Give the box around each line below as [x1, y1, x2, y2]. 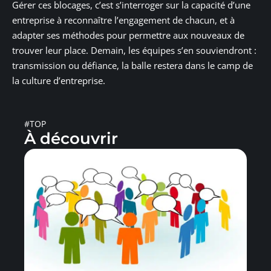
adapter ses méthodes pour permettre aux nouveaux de [12, 28, 244, 41]
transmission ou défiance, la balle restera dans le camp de [12, 59, 253, 71]
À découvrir [24, 128, 118, 148]
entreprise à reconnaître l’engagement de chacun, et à [12, 13, 235, 26]
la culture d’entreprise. [12, 74, 105, 87]
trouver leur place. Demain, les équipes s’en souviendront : [12, 44, 256, 56]
